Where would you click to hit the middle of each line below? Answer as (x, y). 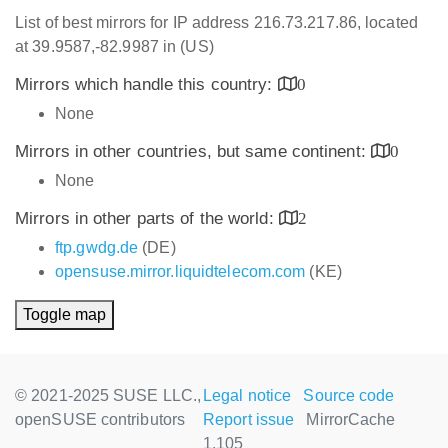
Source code (349, 395)
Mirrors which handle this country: (146, 84)
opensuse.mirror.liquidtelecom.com (180, 271)
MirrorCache (351, 419)
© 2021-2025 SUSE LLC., (108, 395)
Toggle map (64, 314)
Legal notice (247, 395)
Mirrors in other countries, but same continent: (193, 151)
